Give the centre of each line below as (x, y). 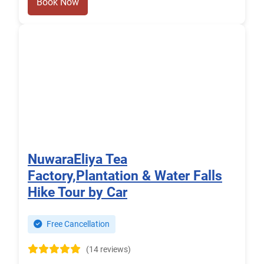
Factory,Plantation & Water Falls (125, 176)
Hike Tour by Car (77, 192)
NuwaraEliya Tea (77, 159)
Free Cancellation (77, 225)
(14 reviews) (108, 250)
